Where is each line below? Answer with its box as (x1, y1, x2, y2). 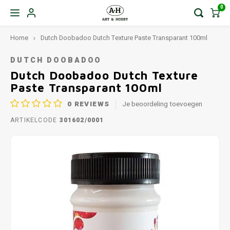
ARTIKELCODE (10, 116, 57, 125)
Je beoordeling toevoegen (122, 99, 203, 109)
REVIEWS (72, 99, 110, 109)
